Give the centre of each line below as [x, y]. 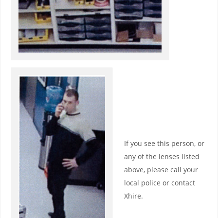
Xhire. [133, 196]
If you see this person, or [164, 144]
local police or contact [159, 183]
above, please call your [161, 170]
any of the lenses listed [162, 157]
